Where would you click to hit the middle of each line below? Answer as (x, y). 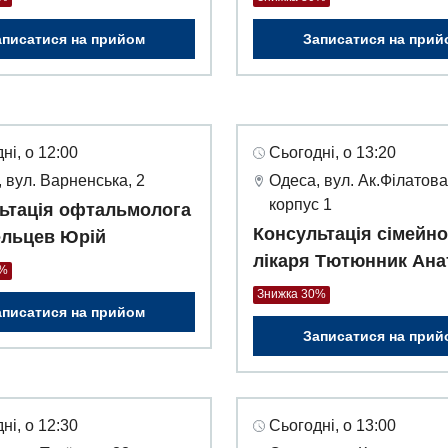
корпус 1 (300, 205)
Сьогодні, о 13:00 (332, 426)
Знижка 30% (291, 294)
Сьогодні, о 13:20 (332, 153)
